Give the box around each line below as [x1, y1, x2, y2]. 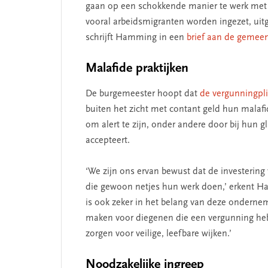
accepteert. [86, 135, 130, 145]
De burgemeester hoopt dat [86, 89, 200, 99]
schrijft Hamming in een [86, 32, 187, 42]
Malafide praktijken [86, 62, 188, 75]
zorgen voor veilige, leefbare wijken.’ [86, 229, 232, 239]
